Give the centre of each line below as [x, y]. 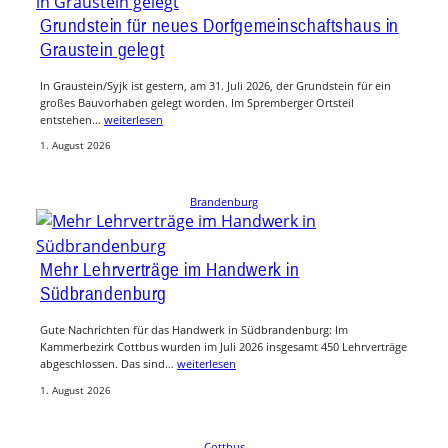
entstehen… [72, 119]
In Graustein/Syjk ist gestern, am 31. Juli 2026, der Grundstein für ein [215, 85]
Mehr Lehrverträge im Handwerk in [170, 269]
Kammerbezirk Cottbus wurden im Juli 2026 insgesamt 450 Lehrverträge [223, 347]
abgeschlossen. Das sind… [108, 364]
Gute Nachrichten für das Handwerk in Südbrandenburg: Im [194, 330]
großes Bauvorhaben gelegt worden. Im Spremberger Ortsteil [197, 102]
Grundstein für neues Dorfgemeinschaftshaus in [219, 24]
